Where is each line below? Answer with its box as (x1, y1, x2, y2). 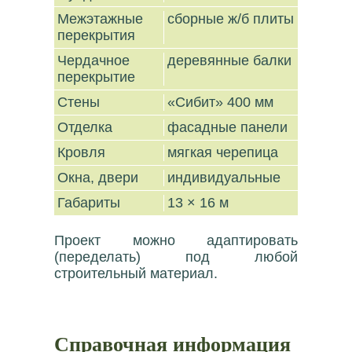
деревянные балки (167, 53, 292, 68)
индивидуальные (167, 170, 281, 185)
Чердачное (57, 53, 130, 68)
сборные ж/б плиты (167, 11, 295, 27)
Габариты (57, 195, 125, 211)
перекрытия (57, 27, 140, 43)
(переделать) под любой (54, 249, 298, 265)
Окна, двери (57, 170, 143, 185)
